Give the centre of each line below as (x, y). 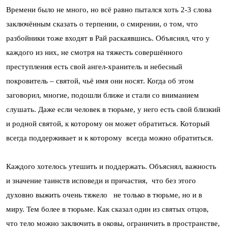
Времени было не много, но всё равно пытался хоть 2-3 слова (109, 10)
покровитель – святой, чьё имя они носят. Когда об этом (100, 81)
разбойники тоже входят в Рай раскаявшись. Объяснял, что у (108, 38)
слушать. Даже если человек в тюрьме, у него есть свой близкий (113, 109)
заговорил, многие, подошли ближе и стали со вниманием (103, 95)
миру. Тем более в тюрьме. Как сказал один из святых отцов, (107, 209)
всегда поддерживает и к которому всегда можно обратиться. (110, 138)
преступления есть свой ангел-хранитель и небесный (94, 67)
